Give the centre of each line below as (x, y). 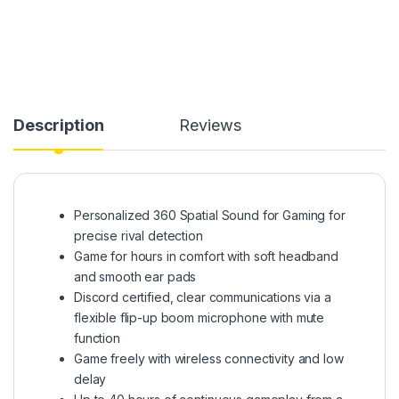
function (97, 338)
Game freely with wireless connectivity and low (209, 358)
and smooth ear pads (135, 276)
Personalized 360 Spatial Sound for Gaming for (210, 215)
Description (59, 125)
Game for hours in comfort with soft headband (206, 256)
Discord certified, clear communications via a (203, 297)
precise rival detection (138, 235)
